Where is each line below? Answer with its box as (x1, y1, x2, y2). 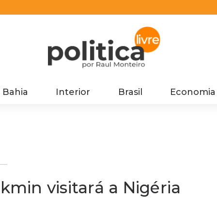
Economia (170, 86, 216, 97)
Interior (56, 86, 91, 97)
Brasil (118, 86, 142, 97)
